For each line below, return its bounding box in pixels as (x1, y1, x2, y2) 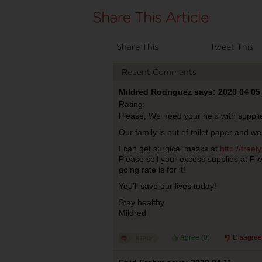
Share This (116, 42, 158, 51)
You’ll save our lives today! (118, 181, 216, 191)
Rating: (118, 99, 145, 109)
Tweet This (210, 42, 253, 51)
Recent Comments (121, 67, 196, 76)
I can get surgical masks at (118, 144, 220, 153)
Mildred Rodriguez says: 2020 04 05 (118, 87, 260, 96)
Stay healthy (118, 198, 164, 207)
